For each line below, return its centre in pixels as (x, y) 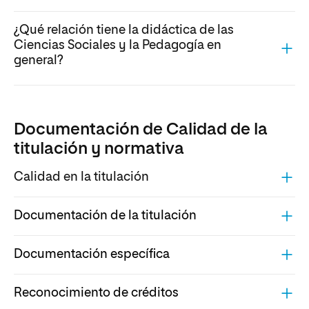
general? (38, 61)
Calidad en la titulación (81, 178)
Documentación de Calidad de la (141, 129)
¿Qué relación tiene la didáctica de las (124, 31)
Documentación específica (92, 255)
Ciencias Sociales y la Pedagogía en (118, 46)
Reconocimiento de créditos (96, 293)
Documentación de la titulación (105, 216)
